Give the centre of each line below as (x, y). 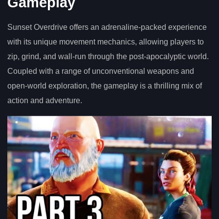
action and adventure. (45, 101)
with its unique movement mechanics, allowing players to (106, 42)
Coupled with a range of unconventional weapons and (101, 71)
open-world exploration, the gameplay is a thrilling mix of (105, 86)
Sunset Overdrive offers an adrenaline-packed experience (107, 27)
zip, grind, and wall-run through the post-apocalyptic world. (108, 57)
